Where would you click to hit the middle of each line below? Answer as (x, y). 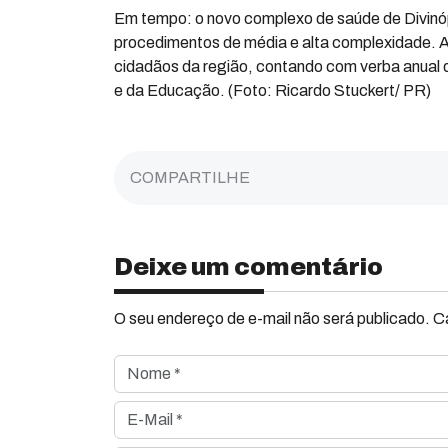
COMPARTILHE (190, 177)
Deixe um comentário (248, 267)
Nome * (140, 365)
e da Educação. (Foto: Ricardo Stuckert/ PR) (272, 90)
